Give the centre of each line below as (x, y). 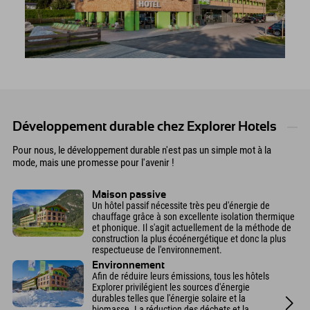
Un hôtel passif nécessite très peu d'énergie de (181, 205)
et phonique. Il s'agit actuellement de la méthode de (192, 227)
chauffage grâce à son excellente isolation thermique (193, 216)
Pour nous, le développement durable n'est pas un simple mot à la (142, 150)
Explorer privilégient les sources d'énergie (171, 288)
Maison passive (129, 194)
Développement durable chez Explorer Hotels (145, 127)
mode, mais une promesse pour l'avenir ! (93, 162)
